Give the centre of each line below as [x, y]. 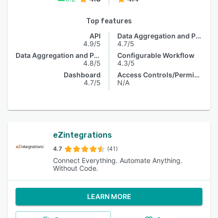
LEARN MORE [109, 196]
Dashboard [82, 75]
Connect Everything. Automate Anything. [118, 160]
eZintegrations [82, 135]
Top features [109, 21]
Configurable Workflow [156, 55]
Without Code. [75, 168]
